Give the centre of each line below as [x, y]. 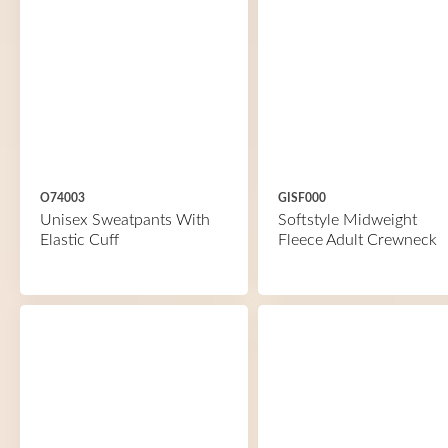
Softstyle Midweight [347, 220]
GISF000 [301, 198]
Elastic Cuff [79, 240]
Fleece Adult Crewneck [357, 240]
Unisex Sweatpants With [125, 220]
